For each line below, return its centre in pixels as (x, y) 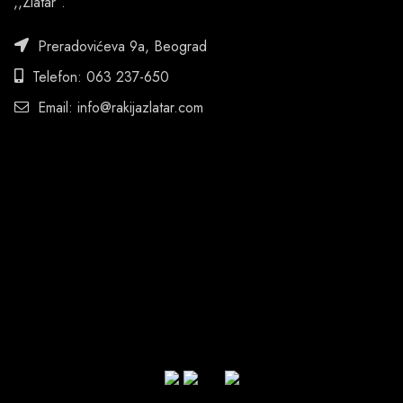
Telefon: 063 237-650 (99, 76)
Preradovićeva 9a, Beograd (120, 46)
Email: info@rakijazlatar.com (118, 107)
